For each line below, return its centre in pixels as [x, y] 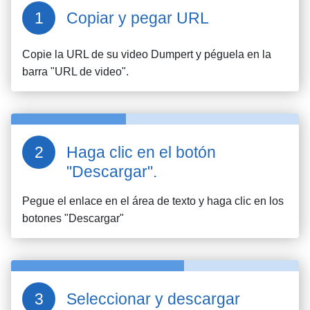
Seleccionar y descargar [153, 299]
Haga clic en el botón [141, 152]
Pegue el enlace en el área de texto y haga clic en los [153, 201]
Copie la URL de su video [86, 54]
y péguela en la [232, 54]
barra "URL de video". [75, 72]
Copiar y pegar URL [138, 18]
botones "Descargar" [73, 218]
